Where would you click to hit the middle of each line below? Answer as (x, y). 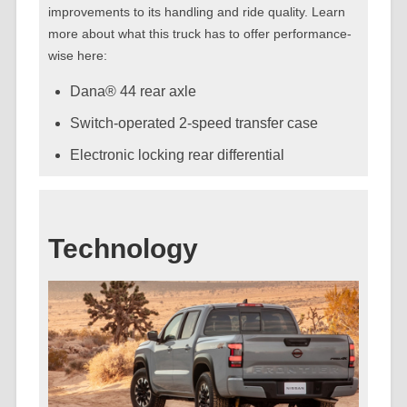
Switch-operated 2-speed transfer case (194, 124)
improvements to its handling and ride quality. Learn (196, 12)
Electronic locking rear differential (177, 155)
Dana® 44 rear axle (133, 92)
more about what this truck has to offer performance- (199, 34)
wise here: (77, 56)
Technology (123, 249)
